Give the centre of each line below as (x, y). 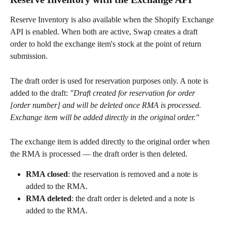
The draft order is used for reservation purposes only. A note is (110, 81)
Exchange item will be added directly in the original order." (105, 117)
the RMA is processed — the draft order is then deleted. (99, 154)
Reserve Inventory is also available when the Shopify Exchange (113, 20)
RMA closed (47, 174)
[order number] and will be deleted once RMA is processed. (107, 105)
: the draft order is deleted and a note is (134, 199)
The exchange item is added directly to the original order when (111, 142)
